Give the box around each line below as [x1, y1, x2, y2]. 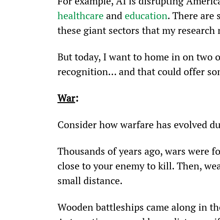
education [124, 8, 167, 22]
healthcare [57, 8, 104, 22]
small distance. [57, 173, 123, 187]
